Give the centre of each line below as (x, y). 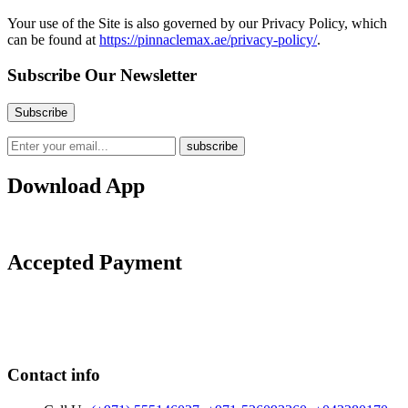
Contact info (54, 375)
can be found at (53, 40)
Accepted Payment (95, 263)
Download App (76, 185)
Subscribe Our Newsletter (102, 75)
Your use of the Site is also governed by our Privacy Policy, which (197, 24)
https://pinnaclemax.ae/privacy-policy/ (208, 40)
